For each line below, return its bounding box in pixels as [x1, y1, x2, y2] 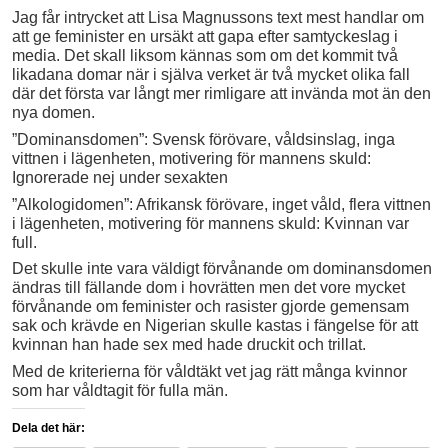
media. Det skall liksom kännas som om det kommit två [12, 46, 398, 64]
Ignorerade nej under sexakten [12, 168, 228, 186]
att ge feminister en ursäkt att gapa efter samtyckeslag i [12, 27, 398, 45]
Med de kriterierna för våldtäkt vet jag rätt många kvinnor [12, 363, 407, 381]
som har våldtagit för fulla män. [12, 382, 228, 400]
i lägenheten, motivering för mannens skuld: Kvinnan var [12, 214, 409, 232]
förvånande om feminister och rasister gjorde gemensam [12, 298, 409, 316]
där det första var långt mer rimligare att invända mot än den [12, 84, 431, 102]
